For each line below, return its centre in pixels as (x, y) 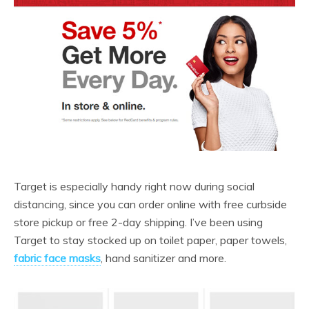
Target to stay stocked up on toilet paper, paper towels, (150, 240)
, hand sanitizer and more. (163, 258)
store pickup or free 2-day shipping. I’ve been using (138, 222)
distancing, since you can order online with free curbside (150, 204)
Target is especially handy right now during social (134, 186)
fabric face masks (57, 258)
